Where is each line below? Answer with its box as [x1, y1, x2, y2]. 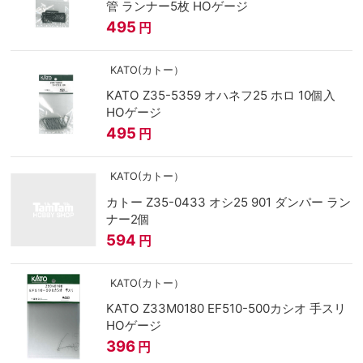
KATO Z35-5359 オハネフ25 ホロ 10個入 [105, 88, 335, 104]
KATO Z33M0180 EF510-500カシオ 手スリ [105, 301, 346, 317]
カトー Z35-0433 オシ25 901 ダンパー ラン [105, 194, 351, 210]
